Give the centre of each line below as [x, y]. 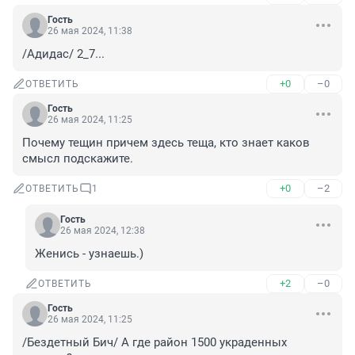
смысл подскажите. [78, 159]
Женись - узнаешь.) [89, 254]
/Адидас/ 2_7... [63, 54]
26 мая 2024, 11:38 [90, 31]
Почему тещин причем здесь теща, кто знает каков [166, 143]
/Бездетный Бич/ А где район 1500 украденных [155, 343]
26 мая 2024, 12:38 [103, 231]
